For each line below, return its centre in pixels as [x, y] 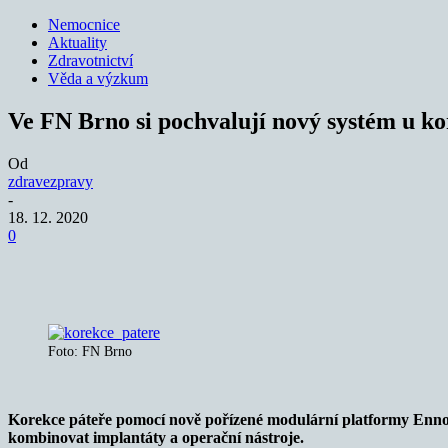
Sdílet [99, 265]
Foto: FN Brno [90, 351]
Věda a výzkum [98, 78]
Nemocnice [84, 24]
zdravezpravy [50, 181]
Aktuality [77, 42]
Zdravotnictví [90, 60]
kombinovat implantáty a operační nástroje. [156, 437]
